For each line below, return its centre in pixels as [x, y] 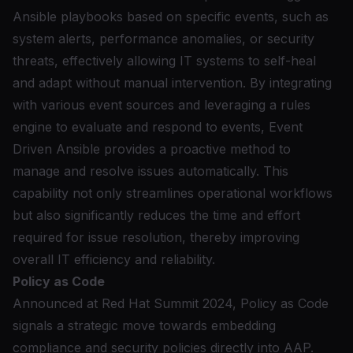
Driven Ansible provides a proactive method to [152, 149]
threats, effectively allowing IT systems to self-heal [164, 61]
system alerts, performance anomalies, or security [163, 39]
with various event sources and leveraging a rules [162, 105]
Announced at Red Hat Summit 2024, [126, 303]
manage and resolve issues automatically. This [150, 171]
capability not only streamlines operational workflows [173, 193]
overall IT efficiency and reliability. [114, 259]
